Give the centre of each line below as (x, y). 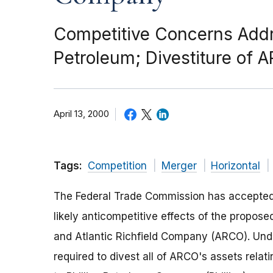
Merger (179, 166)
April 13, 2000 (81, 114)
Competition (117, 166)
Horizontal (236, 166)
